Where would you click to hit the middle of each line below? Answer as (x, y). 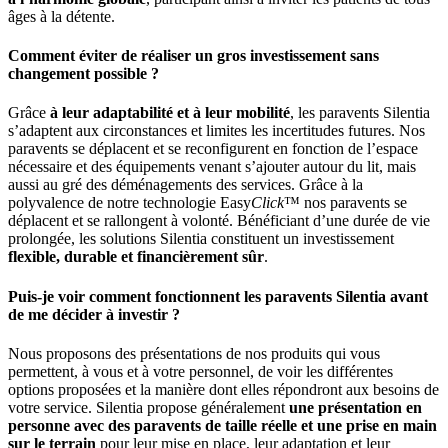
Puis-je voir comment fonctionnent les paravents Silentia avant (218, 296)
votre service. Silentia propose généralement (148, 407)
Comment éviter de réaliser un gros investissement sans (193, 56)
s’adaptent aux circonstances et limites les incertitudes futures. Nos (216, 131)
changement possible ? (83, 74)
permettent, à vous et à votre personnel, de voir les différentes (200, 371)
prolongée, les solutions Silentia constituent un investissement (201, 239)
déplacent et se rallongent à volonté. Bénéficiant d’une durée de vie (219, 221)
